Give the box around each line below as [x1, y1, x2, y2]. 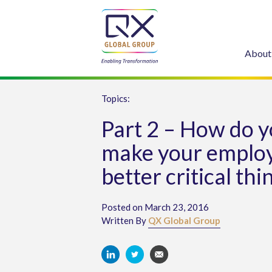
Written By [101, 215, 148, 226]
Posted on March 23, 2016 [101, 202, 209, 212]
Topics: [101, 93, 130, 104]
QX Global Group [148, 215, 220, 226]
